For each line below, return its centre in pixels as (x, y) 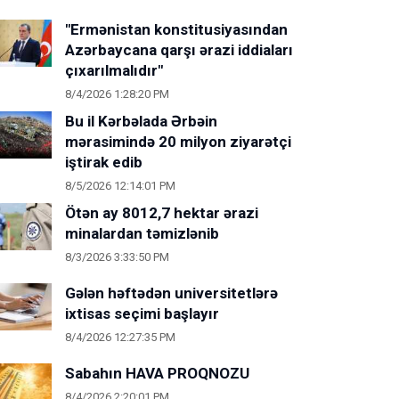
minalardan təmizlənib (142, 233)
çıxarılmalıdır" (114, 70)
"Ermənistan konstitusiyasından (176, 29)
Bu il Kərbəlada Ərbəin (141, 121)
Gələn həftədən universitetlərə (171, 293)
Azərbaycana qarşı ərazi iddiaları (179, 50)
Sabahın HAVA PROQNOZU (157, 373)
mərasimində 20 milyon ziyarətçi (178, 142)
